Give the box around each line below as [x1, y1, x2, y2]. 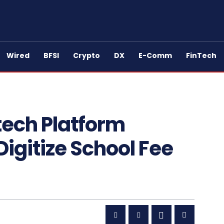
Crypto [73, 50, 100, 60]
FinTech [186, 50, 216, 60]
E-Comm [138, 50, 172, 60]
